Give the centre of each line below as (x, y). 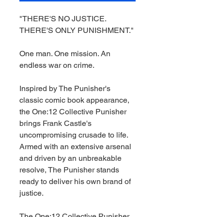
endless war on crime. (57, 65)
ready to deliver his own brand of (75, 181)
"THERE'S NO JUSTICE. (63, 18)
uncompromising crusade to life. (74, 135)
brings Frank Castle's (55, 123)
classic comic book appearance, (74, 100)
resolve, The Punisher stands (69, 170)
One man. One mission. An (65, 53)
